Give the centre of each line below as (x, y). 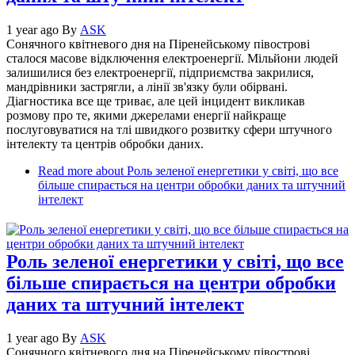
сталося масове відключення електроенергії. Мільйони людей (172, 58)
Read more (65, 170)
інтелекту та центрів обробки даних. (107, 143)
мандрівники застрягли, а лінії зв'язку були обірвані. (147, 86)
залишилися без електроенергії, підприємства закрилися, (160, 72)
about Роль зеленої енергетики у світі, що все (216, 170)
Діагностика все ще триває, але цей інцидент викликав (156, 101)
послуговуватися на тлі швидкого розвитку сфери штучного (169, 129)
